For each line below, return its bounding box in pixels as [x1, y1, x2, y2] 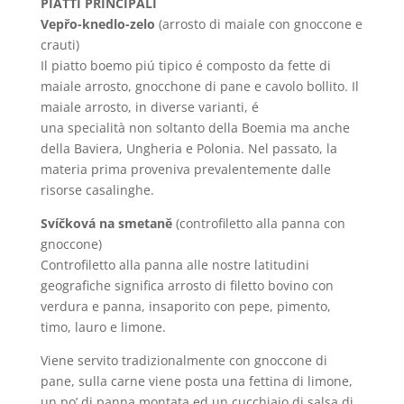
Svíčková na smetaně [40, 215, 172, 232]
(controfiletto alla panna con [171, 215, 345, 232]
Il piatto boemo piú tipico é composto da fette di [40, 57, 331, 74]
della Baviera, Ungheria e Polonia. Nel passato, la [40, 140, 337, 157]
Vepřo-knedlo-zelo [40, 15, 155, 32]
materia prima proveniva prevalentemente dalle [40, 161, 331, 178]
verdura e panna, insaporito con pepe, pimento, [40, 298, 331, 315]
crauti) [40, 36, 87, 53]
